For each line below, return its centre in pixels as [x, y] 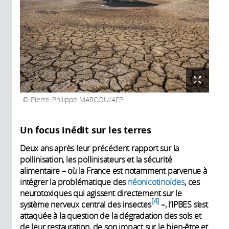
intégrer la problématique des [74, 182]
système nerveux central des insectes [86, 205]
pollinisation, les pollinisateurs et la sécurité [96, 160]
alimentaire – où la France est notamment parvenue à [113, 171]
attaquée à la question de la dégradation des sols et [111, 216]
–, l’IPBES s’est [184, 205]
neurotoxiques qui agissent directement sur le [101, 193]
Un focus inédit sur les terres [86, 130]
